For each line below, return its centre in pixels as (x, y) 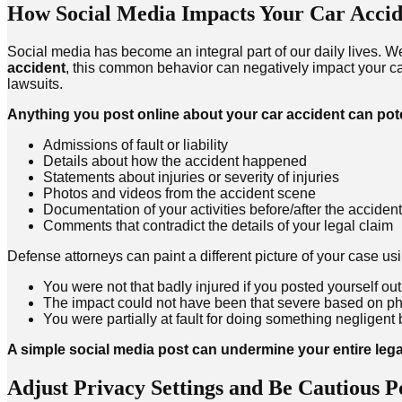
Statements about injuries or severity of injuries (191, 178)
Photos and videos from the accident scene (179, 194)
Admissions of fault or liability (135, 145)
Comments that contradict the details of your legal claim (218, 226)
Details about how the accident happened (175, 162)
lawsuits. (35, 84)
